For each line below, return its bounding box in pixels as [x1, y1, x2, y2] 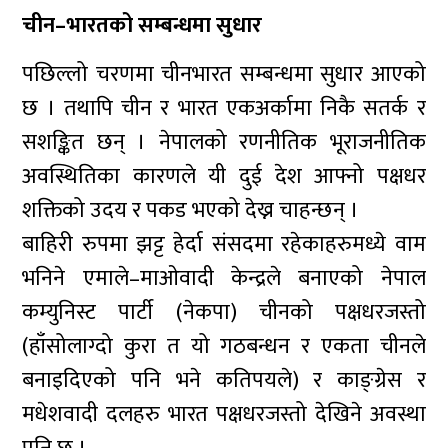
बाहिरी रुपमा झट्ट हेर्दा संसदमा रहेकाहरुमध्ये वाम [22, 226, 426, 263]
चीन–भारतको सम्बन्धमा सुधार [22, 7, 263, 44]
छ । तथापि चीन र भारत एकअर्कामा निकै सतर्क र [22, 90, 426, 127]
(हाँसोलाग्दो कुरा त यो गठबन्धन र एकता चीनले [22, 328, 426, 365]
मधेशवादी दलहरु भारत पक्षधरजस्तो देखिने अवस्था [22, 396, 426, 433]
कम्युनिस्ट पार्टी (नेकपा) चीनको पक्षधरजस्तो [22, 294, 426, 331]
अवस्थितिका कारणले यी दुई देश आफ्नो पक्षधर [22, 158, 426, 195]
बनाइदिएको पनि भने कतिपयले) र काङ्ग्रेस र [22, 362, 426, 399]
